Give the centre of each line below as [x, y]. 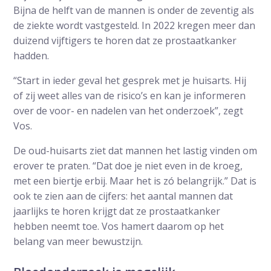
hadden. [31, 55]
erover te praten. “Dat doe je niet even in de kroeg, [128, 165]
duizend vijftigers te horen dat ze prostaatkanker [125, 40]
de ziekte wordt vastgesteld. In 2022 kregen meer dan [135, 25]
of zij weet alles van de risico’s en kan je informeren [130, 95]
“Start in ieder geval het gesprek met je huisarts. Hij [130, 80]
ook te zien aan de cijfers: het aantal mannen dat [123, 196]
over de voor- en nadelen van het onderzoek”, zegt [129, 110]
